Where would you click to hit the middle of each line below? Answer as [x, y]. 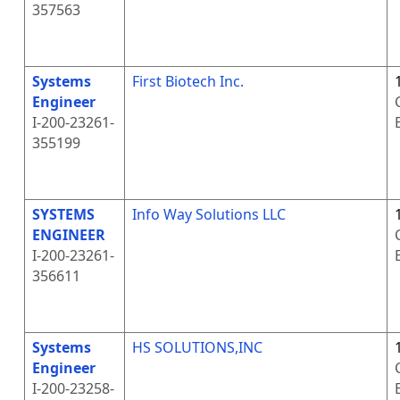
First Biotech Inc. [187, 81]
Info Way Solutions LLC [208, 214]
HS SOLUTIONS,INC [197, 347]
